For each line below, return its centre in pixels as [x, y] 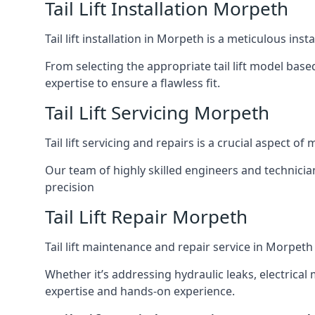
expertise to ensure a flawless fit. [133, 83]
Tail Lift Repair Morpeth [146, 217]
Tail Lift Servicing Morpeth [157, 112]
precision [70, 187]
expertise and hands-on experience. [140, 291]
